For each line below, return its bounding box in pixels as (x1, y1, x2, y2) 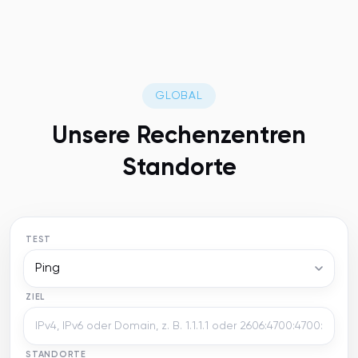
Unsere (52, 124, 137, 149)
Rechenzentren (137, 124, 306, 149)
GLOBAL (154, 89, 204, 101)
